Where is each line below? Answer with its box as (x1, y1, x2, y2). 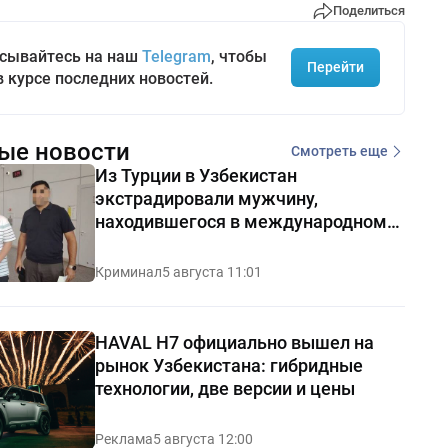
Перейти (306, 59, 364, 76)
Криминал (94, 263, 162, 280)
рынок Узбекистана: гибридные (94, 354, 363, 376)
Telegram (141, 46, 211, 66)
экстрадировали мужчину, (94, 187, 318, 209)
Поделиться (332, 3, 405, 19)
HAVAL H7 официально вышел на (94, 331, 374, 353)
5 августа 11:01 (161, 263, 262, 280)
